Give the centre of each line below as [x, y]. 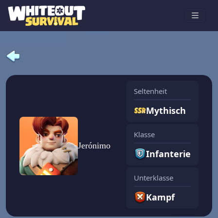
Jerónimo [94, 146]
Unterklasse [154, 178]
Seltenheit [150, 91]
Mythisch [166, 111]
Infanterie [168, 154]
